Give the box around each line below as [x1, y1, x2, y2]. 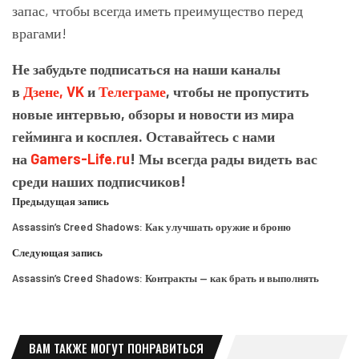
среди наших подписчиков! [12, 171, 186, 190]
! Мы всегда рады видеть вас [130, 149, 317, 167]
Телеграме [99, 82, 166, 100]
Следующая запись [12, 245, 103, 259]
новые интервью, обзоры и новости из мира [12, 104, 294, 123]
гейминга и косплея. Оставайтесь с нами [12, 127, 275, 145]
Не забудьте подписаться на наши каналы [12, 59, 280, 78]
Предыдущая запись [12, 194, 109, 208]
